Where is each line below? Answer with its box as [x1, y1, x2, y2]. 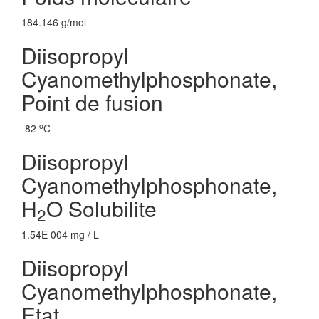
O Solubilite [46, 193, 157, 224]
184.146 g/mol [21, 15, 86, 29]
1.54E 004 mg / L [21, 227, 99, 241]
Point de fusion [21, 87, 163, 117]
